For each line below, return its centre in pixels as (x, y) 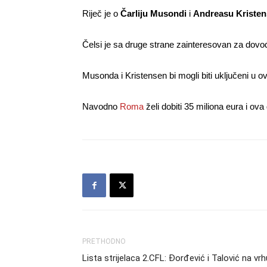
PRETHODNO (104, 241)
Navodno (101, 106)
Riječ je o (101, 13)
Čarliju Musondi (153, 13)
